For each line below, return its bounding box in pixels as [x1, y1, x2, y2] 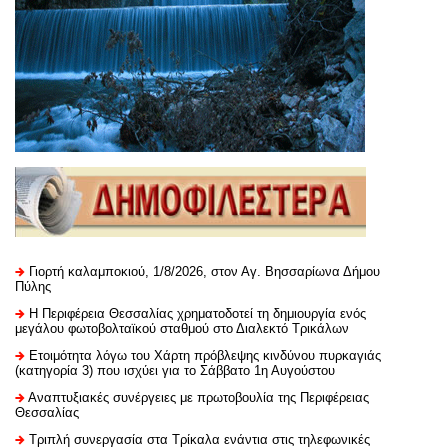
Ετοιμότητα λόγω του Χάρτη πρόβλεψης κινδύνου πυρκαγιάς [29, 347, 381, 363]
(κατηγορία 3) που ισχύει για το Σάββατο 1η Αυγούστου [15, 362, 335, 378]
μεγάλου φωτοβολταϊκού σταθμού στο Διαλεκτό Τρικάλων [15, 320, 349, 336]
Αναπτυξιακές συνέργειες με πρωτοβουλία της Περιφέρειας [28, 389, 369, 405]
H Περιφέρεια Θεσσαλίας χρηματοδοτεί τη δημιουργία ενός [29, 305, 366, 321]
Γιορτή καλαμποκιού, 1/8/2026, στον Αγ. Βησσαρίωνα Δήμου [29, 263, 380, 279]
